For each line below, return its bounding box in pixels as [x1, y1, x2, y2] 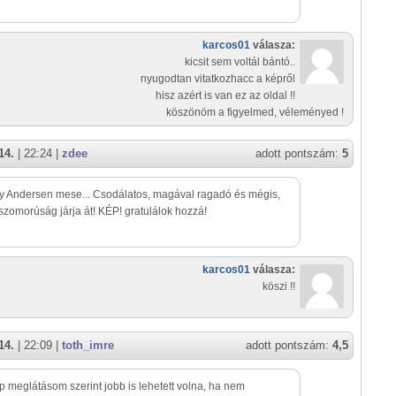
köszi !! [263, 280, 295, 293]
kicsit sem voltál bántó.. [185, 56, 295, 69]
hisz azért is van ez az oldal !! [156, 89, 295, 103]
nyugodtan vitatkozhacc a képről [141, 72, 295, 86]
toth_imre [62, 339, 114, 353]
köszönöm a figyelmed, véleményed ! [166, 106, 344, 119]
